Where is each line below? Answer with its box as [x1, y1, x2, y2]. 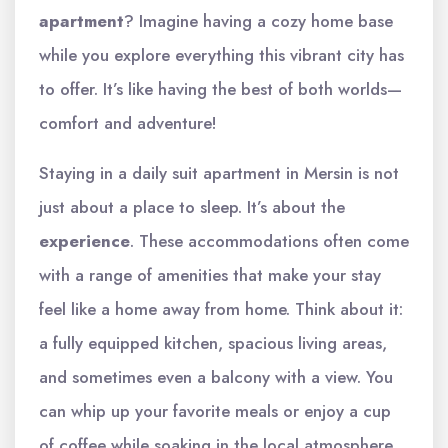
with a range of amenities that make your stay [39, 263, 381, 287]
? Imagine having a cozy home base [124, 9, 393, 33]
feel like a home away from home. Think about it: [39, 297, 403, 321]
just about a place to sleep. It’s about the [39, 195, 345, 219]
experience [39, 229, 130, 253]
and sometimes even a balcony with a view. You [39, 365, 393, 389]
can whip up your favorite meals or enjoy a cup [39, 399, 391, 423]
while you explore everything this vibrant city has [39, 43, 404, 67]
